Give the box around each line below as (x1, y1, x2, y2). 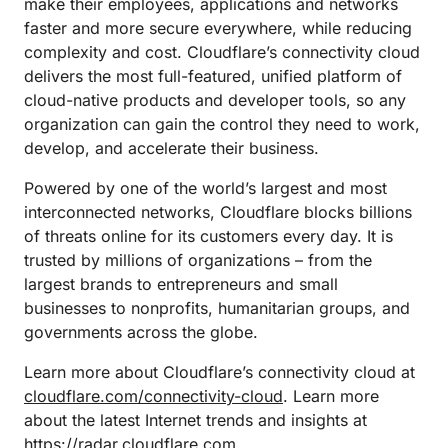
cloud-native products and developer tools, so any (24, 90, 406, 110)
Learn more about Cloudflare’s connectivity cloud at (24, 362, 415, 382)
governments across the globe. (24, 322, 258, 342)
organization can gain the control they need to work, (24, 114, 420, 134)
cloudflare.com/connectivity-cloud (24, 386, 283, 406)
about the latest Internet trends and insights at (24, 410, 367, 430)
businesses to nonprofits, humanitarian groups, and (24, 298, 410, 318)
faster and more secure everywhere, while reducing (24, 18, 412, 38)
